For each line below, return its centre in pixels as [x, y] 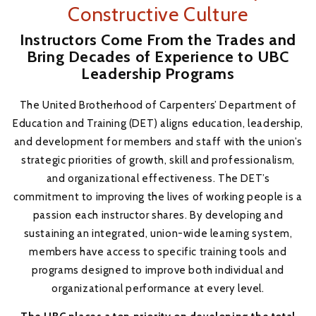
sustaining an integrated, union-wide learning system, [158, 233]
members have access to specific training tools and [158, 251]
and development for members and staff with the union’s [158, 141]
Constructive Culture [158, 14]
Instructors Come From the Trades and [158, 40]
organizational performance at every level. [158, 288]
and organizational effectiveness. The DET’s [158, 178]
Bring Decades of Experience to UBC [158, 57]
